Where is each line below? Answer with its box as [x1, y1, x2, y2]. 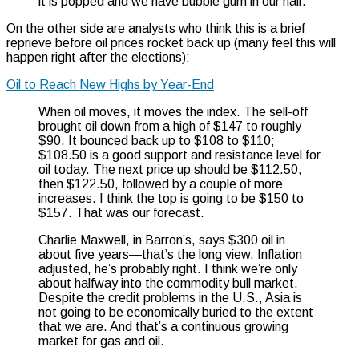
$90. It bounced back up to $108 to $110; [38, 133, 275, 147]
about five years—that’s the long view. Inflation [38, 247, 302, 261]
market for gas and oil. [38, 333, 164, 348]
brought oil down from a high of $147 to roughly [38, 119, 301, 133]
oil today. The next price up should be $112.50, [38, 162, 302, 176]
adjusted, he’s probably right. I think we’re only [38, 261, 297, 276]
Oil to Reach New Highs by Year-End [6, 77, 214, 91]
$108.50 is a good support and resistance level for [38, 147, 321, 162]
